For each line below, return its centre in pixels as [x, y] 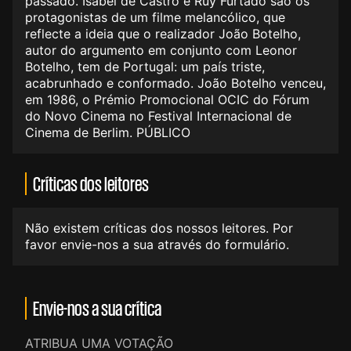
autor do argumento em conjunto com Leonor [161, 51]
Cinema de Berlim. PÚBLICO [108, 133]
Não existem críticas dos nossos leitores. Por [159, 228]
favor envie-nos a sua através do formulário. [157, 245]
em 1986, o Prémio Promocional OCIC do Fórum [167, 100]
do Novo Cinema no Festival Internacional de [158, 116]
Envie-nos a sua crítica [97, 308]
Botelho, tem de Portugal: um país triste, [145, 67]
